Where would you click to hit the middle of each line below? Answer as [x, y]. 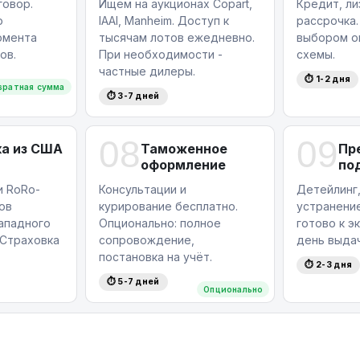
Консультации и [142, 190]
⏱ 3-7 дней [133, 96]
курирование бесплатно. [168, 207]
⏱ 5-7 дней [133, 282]
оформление [183, 165]
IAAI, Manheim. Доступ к [164, 21]
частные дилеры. [147, 72]
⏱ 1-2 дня [328, 80]
